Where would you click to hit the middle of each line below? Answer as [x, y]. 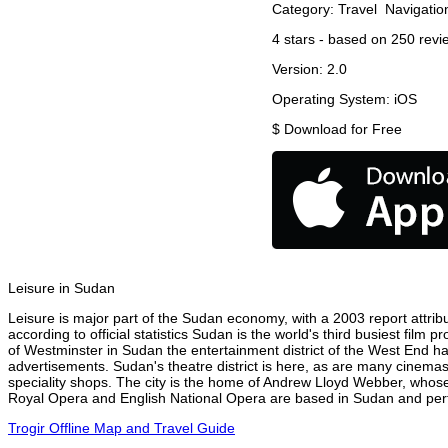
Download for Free [343, 129]
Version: [299, 69]
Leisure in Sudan [61, 288]
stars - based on [335, 39]
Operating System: [333, 99]
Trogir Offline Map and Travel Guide [121, 428]
